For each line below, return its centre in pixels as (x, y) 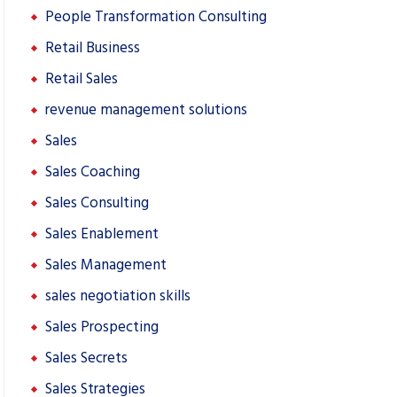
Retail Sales (82, 79)
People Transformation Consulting (156, 17)
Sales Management (106, 265)
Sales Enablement (102, 234)
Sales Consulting (97, 203)
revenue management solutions (146, 110)
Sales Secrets (86, 358)
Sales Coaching (93, 172)
